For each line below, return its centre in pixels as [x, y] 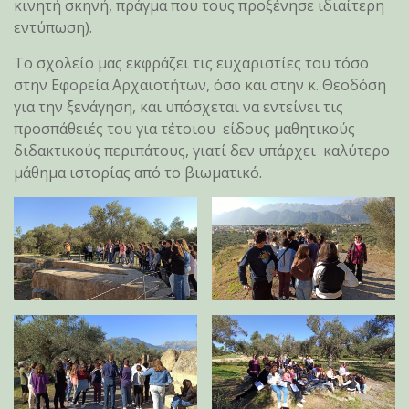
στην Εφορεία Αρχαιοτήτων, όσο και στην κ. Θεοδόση [200, 85]
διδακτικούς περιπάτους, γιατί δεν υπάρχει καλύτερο [202, 151]
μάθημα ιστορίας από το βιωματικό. [138, 173]
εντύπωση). [53, 27]
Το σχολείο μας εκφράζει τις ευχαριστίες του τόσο [193, 63]
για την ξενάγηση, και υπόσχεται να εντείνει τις [178, 107]
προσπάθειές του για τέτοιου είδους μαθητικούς [184, 129]
